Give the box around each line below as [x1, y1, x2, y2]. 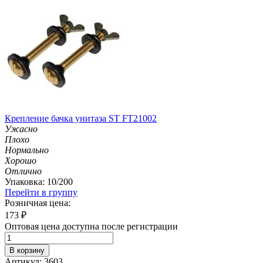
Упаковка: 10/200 [5, 176, 73, 187]
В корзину [9, 245, 45, 255]
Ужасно [5, 123, 38, 134]
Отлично [5, 166, 42, 176]
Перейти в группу [5, 187, 77, 197]
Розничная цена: [5, 197, 70, 208]
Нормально [5, 144, 49, 155]
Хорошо [5, 155, 36, 166]
